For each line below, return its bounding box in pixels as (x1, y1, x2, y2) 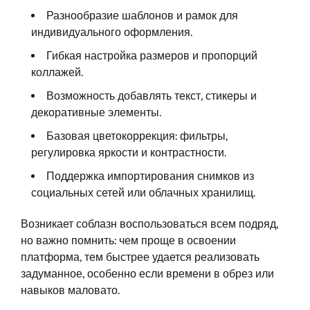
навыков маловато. (21, 283, 120, 297)
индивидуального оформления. (31, 25, 192, 39)
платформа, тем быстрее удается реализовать (21, 250, 259, 264)
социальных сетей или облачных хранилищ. (31, 185, 255, 199)
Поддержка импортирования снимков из (46, 169, 254, 183)
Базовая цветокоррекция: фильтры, (46, 129, 228, 143)
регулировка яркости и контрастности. (31, 145, 226, 159)
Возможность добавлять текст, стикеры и (46, 89, 257, 102)
